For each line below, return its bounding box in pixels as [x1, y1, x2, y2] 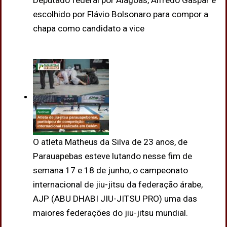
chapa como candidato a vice [32, 23, 144, 34]
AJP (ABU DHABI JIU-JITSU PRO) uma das [32, 194, 197, 204]
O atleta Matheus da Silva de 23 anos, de [32, 137, 187, 147]
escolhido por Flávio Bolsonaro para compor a [32, 9, 208, 20]
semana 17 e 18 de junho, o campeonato [32, 165, 188, 176]
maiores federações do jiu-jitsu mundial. [32, 208, 188, 218]
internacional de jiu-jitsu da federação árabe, [32, 179, 203, 190]
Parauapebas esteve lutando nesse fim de [32, 151, 192, 162]
